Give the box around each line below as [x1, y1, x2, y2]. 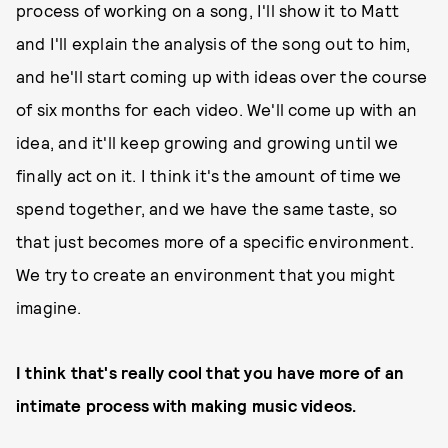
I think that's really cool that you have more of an [16, 362, 405, 382]
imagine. [16, 297, 82, 317]
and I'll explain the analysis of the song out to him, [16, 33, 411, 53]
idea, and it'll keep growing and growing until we [16, 132, 398, 152]
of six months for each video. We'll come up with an [16, 99, 418, 119]
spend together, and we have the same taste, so [16, 198, 398, 218]
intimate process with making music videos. [16, 395, 361, 415]
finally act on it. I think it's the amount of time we [16, 165, 402, 185]
